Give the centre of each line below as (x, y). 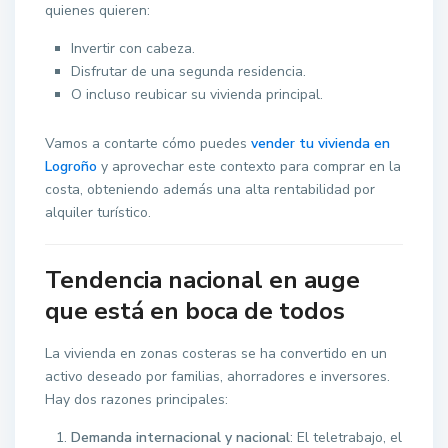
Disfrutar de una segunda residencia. (189, 72)
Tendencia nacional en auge (203, 280)
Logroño (71, 167)
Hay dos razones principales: (137, 400)
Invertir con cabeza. (133, 49)
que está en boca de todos (195, 311)
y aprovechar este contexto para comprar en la (249, 167)
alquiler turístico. (98, 213)
